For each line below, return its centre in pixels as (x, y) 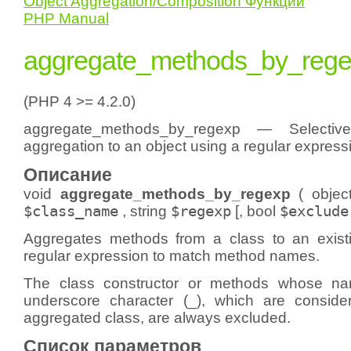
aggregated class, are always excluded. (157, 318)
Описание (68, 175)
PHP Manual (66, 18)
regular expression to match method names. (172, 256)
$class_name (71, 212)
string (148, 212)
